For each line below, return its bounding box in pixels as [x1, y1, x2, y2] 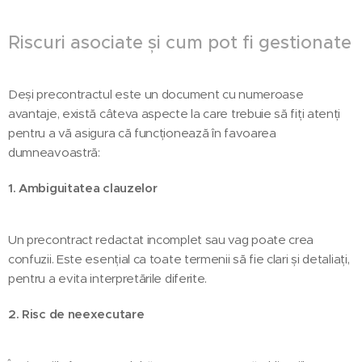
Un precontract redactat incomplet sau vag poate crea [8, 231, 314, 247]
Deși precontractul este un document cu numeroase [8, 86, 304, 102]
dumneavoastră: [8, 144, 100, 160]
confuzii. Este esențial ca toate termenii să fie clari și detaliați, [8, 250, 350, 267]
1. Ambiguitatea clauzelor [8, 179, 158, 196]
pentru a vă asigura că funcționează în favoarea [8, 124, 276, 141]
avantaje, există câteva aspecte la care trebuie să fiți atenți [8, 105, 341, 121]
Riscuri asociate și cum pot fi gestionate [8, 31, 351, 53]
